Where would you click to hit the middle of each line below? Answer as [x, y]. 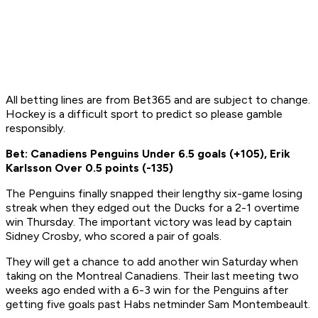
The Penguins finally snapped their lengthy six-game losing [154, 194]
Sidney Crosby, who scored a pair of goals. [115, 236]
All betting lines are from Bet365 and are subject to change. [158, 100]
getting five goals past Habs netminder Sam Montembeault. [158, 305]
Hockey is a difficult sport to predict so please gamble [144, 114]
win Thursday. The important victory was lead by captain [149, 222]
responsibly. [35, 128]
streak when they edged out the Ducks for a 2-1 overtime [153, 208]
